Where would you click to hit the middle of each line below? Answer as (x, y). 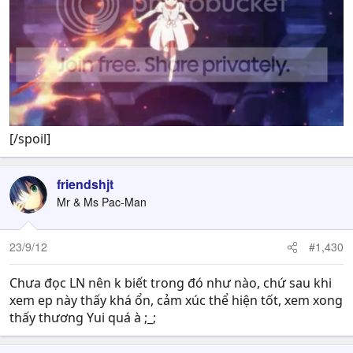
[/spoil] (30, 139)
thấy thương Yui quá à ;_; (83, 318)
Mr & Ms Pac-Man (102, 202)
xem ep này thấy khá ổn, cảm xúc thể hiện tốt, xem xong (176, 301)
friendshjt (85, 184)
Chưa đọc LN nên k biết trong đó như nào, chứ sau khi (171, 283)
